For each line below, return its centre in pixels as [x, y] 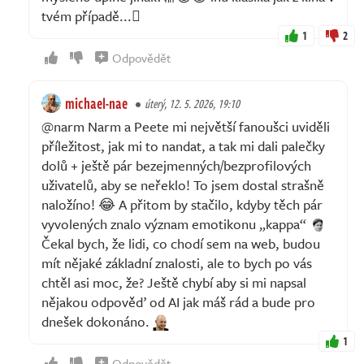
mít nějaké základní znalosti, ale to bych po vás [177, 262]
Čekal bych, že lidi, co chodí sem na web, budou [181, 243]
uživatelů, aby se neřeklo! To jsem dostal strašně [183, 184]
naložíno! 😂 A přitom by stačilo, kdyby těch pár [182, 204]
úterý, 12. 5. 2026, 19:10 [192, 103]
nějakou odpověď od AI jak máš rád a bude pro [178, 301]
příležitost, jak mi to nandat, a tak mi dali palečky [183, 145]
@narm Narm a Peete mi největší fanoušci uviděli [186, 126]
